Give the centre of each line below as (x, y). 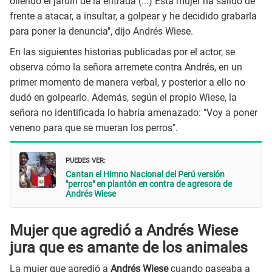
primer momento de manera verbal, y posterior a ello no (127, 82)
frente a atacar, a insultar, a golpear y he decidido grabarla (133, 16)
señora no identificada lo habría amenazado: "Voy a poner (134, 113)
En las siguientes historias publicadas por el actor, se (122, 52)
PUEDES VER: (86, 159)
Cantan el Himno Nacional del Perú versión (145, 174)
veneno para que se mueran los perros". (94, 128)
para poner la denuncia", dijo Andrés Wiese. (101, 31)
